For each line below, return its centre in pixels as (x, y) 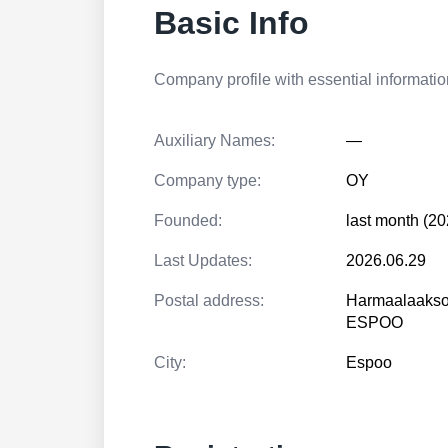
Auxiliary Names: (214, 140)
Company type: (207, 180)
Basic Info (231, 23)
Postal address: (209, 300)
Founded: (188, 220)
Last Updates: (203, 260)
